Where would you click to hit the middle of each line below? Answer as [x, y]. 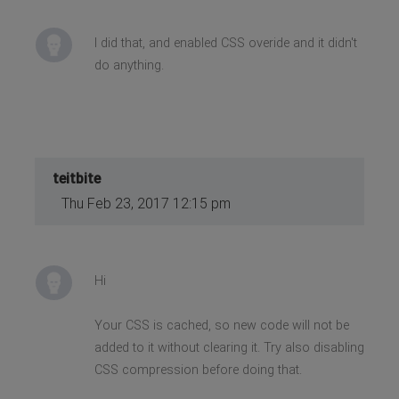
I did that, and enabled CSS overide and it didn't [225, 43]
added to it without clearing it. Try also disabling [229, 347]
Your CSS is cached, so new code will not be [221, 325]
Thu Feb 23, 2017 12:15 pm [147, 203]
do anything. [129, 65]
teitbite [77, 178]
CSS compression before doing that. [198, 370]
